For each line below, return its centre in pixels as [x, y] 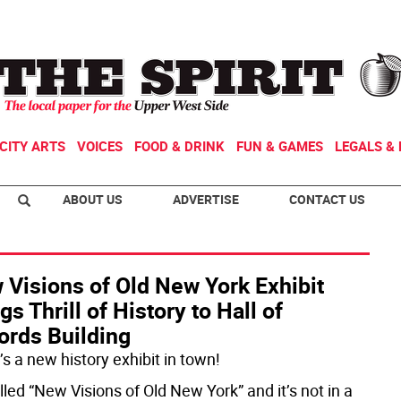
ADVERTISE [206, 199]
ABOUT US [93, 199]
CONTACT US [327, 199]
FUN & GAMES [280, 146]
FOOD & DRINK [179, 146]
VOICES [100, 146]
